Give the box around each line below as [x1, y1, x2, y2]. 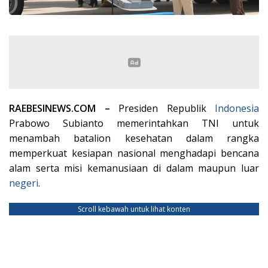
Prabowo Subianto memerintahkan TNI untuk [9, 116, 259, 130]
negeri [9, 176, 38, 190]
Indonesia [215, 101, 259, 115]
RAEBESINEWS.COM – [9, 101, 118, 115]
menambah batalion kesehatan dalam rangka [9, 131, 259, 145]
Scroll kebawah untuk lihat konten [78, 203, 190, 214]
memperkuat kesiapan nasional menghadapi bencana [9, 146, 259, 160]
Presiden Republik [118, 101, 215, 115]
